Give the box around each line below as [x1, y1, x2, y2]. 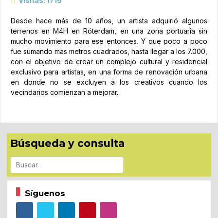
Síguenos [24, 188, 65, 198]
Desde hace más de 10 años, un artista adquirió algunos [11, 16, 207, 25]
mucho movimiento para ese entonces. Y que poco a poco [11, 36, 207, 45]
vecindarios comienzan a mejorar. [11, 88, 118, 96]
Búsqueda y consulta [10, 137, 125, 150]
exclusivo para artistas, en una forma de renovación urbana [11, 67, 207, 76]
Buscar [10, 157, 32, 166]
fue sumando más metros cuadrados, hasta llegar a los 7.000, [11, 47, 207, 55]
